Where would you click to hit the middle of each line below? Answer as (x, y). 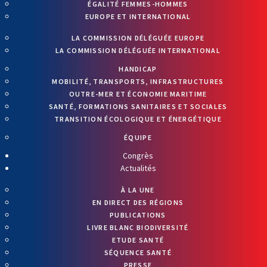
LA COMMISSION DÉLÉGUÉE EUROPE (138, 38)
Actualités (138, 168)
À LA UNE (138, 190)
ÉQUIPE (138, 137)
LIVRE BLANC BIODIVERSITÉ (138, 227)
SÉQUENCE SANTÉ (138, 252)
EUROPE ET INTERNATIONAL (138, 16)
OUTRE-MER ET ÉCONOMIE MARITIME (138, 94)
